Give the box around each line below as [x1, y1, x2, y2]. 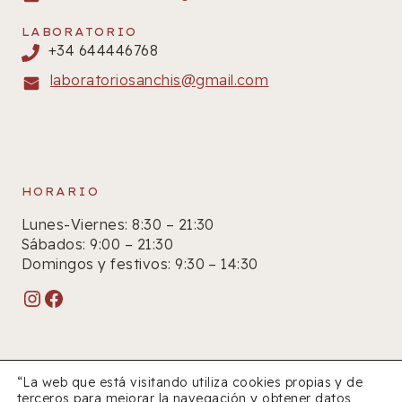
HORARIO [22, 185, 100, 198]
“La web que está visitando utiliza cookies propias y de [17, 374, 363, 390]
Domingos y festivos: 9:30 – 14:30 [22, 255, 258, 273]
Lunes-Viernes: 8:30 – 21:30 [22, 215, 214, 233]
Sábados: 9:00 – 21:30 [22, 235, 174, 253]
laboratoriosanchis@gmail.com [50, 71, 269, 89]
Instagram [21, 284, 133, 311]
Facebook [42, 284, 146, 311]
